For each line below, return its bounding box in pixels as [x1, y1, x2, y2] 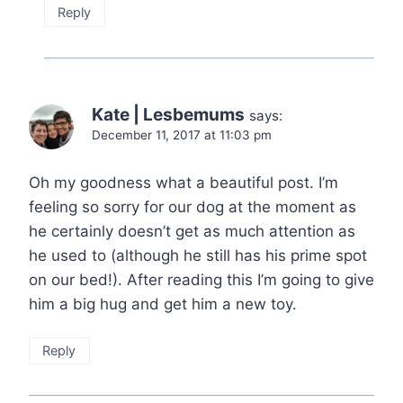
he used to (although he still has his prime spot [29, 246, 367, 264]
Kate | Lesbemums [92, 103, 245, 125]
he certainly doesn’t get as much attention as [29, 221, 355, 240]
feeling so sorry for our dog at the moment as [29, 197, 356, 216]
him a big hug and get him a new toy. [29, 294, 297, 313]
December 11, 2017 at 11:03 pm [92, 127, 272, 142]
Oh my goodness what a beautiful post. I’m [29, 173, 338, 192]
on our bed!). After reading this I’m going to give [29, 270, 374, 289]
